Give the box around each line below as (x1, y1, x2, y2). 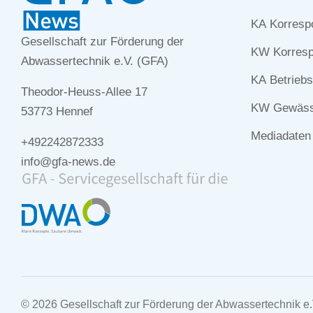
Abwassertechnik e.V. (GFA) (21, 54, 168, 68)
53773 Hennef (21, 105, 93, 119)
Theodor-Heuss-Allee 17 (21, 85, 147, 99)
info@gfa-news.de (21, 155, 115, 169)
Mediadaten (251, 129, 311, 143)
